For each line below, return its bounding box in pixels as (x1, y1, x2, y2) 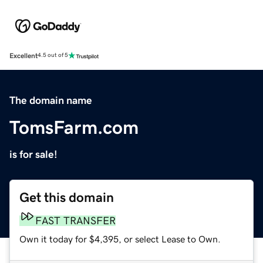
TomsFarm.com (9, 117, 139, 137)
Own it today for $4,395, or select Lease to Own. (19, 234, 221, 244)
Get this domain (19, 190, 114, 204)
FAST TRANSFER (35, 215, 116, 226)
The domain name (9, 95, 92, 106)
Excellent (9, 52, 38, 59)
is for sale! (9, 149, 58, 160)
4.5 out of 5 (38, 52, 68, 59)
